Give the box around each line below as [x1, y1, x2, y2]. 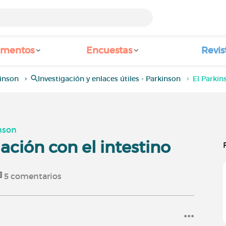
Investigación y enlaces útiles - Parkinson [38, 74, 181, 83]
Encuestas [86, 45, 132, 56]
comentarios [9, 171, 62, 181]
